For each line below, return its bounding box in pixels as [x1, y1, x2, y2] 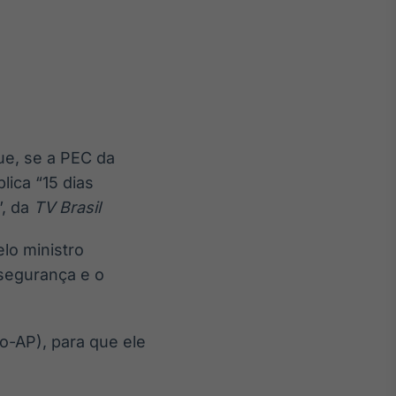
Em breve [28, 141, 77, 155]
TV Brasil [34, 198, 101, 217]
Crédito [30, 118, 75, 133]
